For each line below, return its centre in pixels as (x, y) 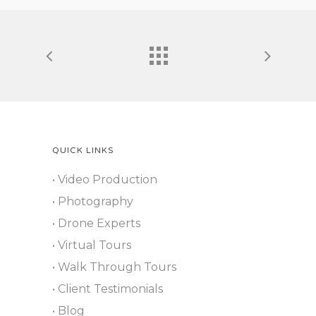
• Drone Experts (96, 224)
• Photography (92, 202)
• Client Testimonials (107, 289)
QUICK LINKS (83, 151)
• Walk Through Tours (114, 267)
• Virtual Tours (91, 245)
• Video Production (104, 180)
